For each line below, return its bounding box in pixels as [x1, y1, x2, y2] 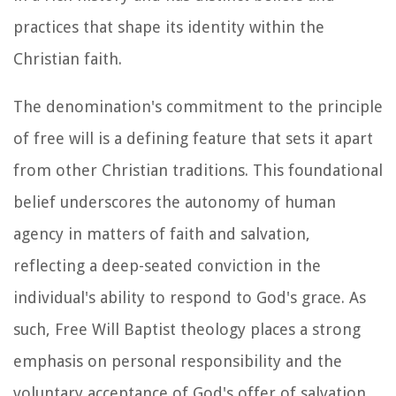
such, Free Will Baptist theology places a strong [13, 319, 361, 339]
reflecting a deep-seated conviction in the [13, 255, 321, 275]
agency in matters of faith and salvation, [13, 224, 310, 243]
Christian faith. [13, 49, 122, 68]
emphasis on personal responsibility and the [13, 351, 342, 370]
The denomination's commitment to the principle [13, 96, 383, 116]
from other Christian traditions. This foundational [13, 160, 383, 179]
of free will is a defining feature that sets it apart [13, 128, 373, 148]
